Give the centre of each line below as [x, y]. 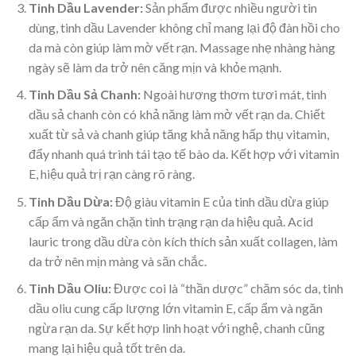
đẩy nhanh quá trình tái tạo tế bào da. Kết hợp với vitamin [184, 154]
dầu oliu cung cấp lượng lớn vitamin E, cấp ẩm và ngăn [175, 308]
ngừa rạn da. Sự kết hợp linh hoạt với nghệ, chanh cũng [176, 328]
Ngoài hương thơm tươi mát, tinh [233, 95]
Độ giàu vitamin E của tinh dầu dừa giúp [221, 201]
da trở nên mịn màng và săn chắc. [117, 261]
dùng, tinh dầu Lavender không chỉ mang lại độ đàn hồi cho [184, 27]
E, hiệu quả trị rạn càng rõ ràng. [111, 174]
